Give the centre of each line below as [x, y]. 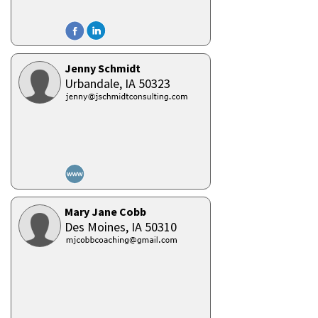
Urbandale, [95, 83]
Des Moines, [98, 227]
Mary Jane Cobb [105, 212]
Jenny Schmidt [103, 68]
